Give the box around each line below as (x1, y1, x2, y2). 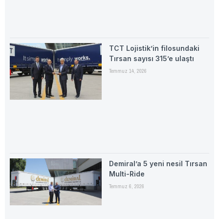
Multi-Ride (109, 169, 145, 178)
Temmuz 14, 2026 (109, 67, 147, 75)
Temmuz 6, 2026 (109, 182, 144, 190)
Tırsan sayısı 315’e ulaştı (109, 54, 194, 63)
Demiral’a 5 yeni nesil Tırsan (109, 159, 207, 168)
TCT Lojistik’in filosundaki (109, 44, 199, 53)
